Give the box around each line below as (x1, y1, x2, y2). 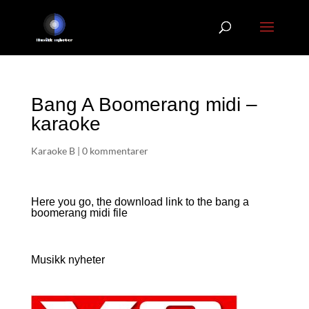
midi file (89, 207, 128, 219)
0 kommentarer (81, 145, 148, 157)
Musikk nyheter (30, 254, 105, 266)
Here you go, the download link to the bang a (30, 196, 249, 208)
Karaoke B (30, 145, 75, 157)
